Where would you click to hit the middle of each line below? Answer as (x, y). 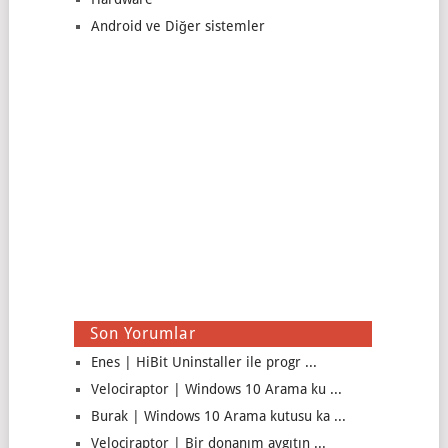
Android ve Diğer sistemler (177, 26)
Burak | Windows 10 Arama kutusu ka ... (218, 416)
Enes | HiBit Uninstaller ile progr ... (203, 362)
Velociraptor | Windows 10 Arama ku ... (216, 389)
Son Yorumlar (142, 333)
